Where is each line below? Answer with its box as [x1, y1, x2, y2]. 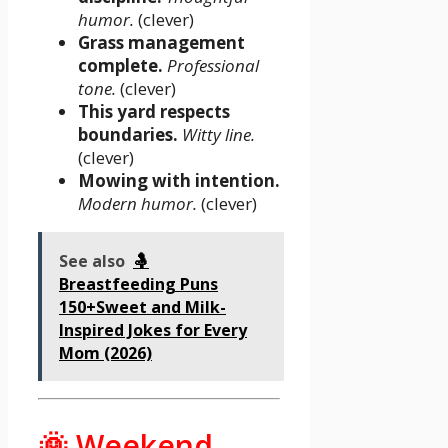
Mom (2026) [59, 341, 152, 364]
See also [59, 249, 125, 272]
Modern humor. [78, 191, 197, 215]
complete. [78, 53, 163, 77]
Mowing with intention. [78, 168, 280, 192]
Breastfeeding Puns [59, 272, 218, 295]
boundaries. [78, 122, 178, 146]
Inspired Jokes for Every [59, 318, 247, 341]
